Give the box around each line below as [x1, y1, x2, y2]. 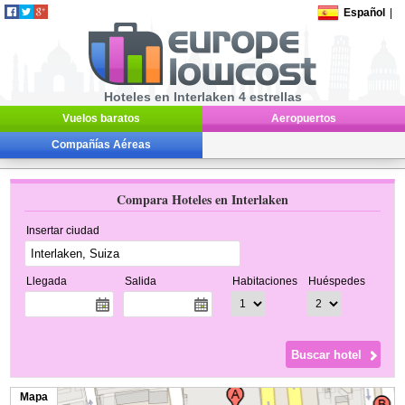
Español [344, 6, 386, 19]
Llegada [26, 275, 68, 287]
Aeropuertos [271, 112, 336, 125]
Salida [125, 275, 157, 287]
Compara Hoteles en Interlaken [117, 190, 288, 209]
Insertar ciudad [26, 224, 100, 237]
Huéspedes [308, 275, 366, 287]
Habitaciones [232, 275, 298, 287]
